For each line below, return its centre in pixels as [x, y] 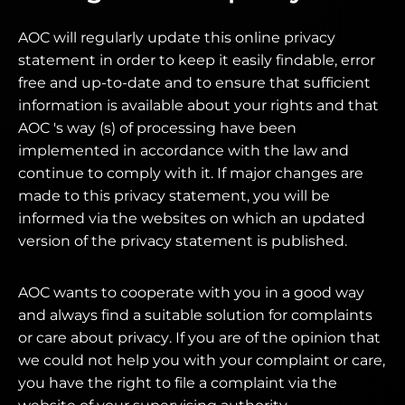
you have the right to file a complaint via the [178, 383]
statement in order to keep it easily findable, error [197, 60]
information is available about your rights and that [198, 105]
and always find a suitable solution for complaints [195, 315]
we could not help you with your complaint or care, [202, 360]
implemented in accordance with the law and [184, 151]
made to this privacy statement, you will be [174, 196]
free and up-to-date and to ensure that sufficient [194, 83]
